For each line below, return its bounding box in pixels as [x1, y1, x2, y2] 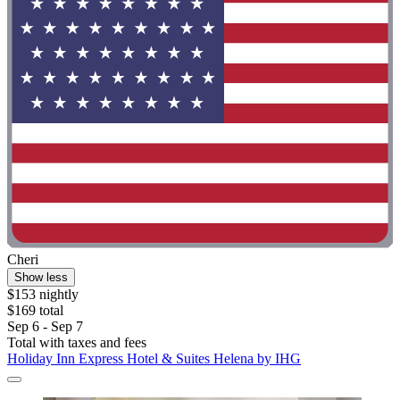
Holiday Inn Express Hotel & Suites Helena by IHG [7, 350, 301, 366]
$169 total [7, 302, 63, 318]
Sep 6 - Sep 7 [7, 318, 83, 334]
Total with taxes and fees [7, 334, 146, 350]
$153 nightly [7, 286, 79, 302]
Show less [14, 270, 68, 284]
